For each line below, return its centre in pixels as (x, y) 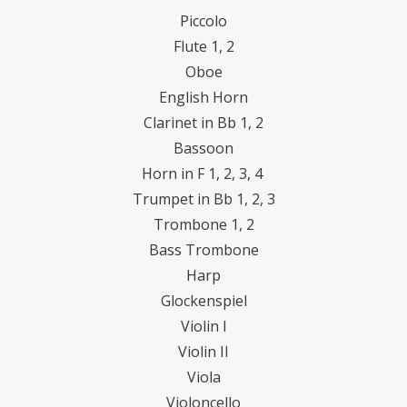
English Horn (203, 98)
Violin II (203, 352)
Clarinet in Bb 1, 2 (203, 123)
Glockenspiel (203, 301)
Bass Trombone (203, 250)
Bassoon (203, 149)
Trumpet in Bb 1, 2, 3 (203, 199)
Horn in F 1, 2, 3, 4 (203, 174)
